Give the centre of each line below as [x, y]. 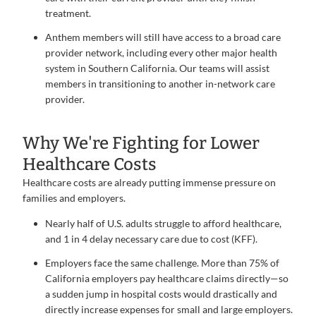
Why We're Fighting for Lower [141, 143]
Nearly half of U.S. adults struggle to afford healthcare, [163, 223]
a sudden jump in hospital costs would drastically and [161, 294]
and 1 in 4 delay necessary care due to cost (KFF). [151, 239]
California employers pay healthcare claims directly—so [167, 278]
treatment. [68, 13]
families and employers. [74, 198]
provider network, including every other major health [161, 53]
